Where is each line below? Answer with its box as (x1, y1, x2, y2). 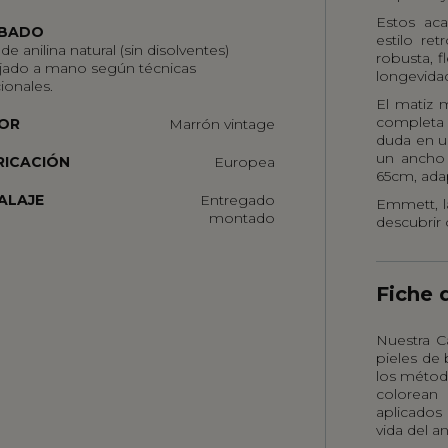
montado (209, 208, 276, 227)
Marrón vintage (169, 114, 276, 133)
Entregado (200, 190, 276, 209)
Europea (214, 152, 276, 171)
